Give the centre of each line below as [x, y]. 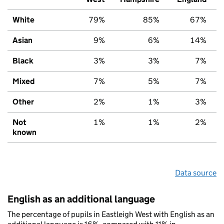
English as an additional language [81, 199]
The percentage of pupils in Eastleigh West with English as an [111, 214]
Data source [196, 172]
